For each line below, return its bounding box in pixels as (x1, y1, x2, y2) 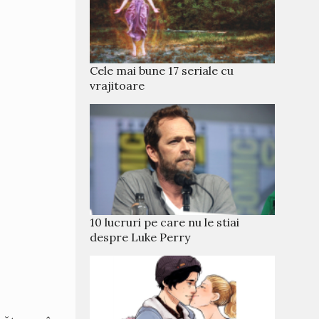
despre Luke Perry (90, 230, 190, 244)
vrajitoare (90, 78, 145, 93)
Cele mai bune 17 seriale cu (90, 63, 234, 78)
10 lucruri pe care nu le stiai (90, 215, 239, 229)
